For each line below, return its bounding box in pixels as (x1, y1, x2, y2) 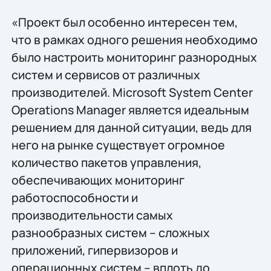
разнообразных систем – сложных (11, 224, 210, 241)
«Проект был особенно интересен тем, (11, 13, 238, 30)
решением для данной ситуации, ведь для (11, 119, 252, 135)
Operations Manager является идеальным (11, 101, 249, 118)
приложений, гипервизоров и (11, 241, 178, 258)
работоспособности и (11, 189, 138, 206)
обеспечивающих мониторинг (11, 171, 184, 188)
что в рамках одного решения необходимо (11, 31, 258, 48)
